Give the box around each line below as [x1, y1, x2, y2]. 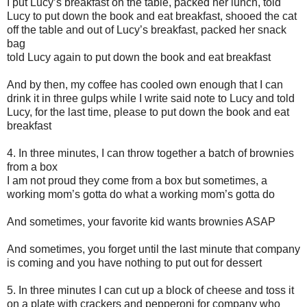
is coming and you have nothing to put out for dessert [7, 256, 262, 269]
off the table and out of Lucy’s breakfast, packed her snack [7, 23, 286, 36]
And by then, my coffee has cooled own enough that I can [7, 78, 283, 90]
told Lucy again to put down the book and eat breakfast [7, 51, 271, 63]
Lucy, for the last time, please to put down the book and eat [7, 106, 289, 118]
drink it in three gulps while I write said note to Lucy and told [7, 92, 295, 104]
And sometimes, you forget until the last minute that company [7, 243, 300, 255]
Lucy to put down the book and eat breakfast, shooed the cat [7, 10, 297, 22]
